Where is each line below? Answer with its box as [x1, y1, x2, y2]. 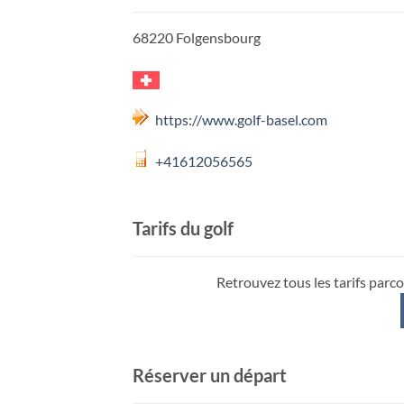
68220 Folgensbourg [133, 28, 261, 46]
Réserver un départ [133, 364, 287, 387]
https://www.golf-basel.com [155, 111, 327, 129]
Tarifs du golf [133, 216, 234, 239]
